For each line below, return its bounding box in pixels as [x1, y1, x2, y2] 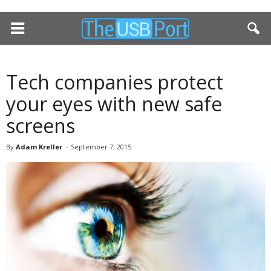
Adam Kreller [16, 142, 62, 151]
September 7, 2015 [71, 142, 131, 151]
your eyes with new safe [6, 91, 222, 117]
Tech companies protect [6, 69, 223, 95]
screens [6, 113, 75, 139]
